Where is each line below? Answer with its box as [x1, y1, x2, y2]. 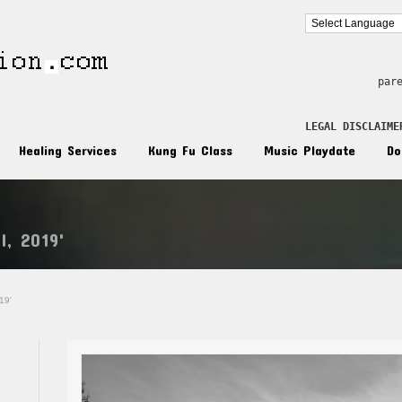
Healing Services [19, 142, 117, 158]
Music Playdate [264, 142, 355, 158]
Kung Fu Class [148, 142, 232, 158]
